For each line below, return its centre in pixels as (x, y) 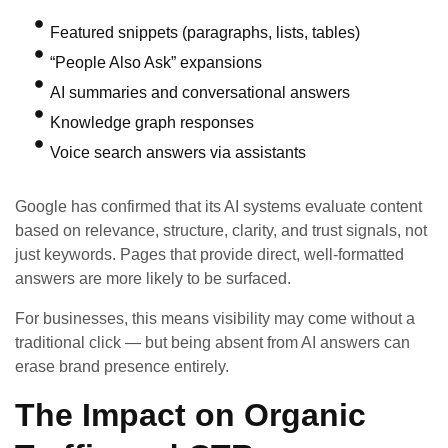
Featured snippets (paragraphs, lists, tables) (205, 32)
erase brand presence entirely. (122, 366)
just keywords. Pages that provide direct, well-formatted (209, 254)
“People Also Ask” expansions (156, 62)
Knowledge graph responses (152, 122)
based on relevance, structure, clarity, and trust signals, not (221, 230)
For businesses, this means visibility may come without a (215, 318)
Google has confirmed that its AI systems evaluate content (218, 206)
